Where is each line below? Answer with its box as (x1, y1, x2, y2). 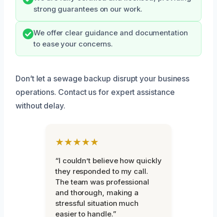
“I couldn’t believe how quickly (55, 155, 162, 165)
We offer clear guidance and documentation (33, 28, 188, 37)
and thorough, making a (55, 187, 139, 197)
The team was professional (55, 177, 149, 186)
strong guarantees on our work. (33, 4, 142, 14)
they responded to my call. (55, 166, 148, 176)
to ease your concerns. (33, 39, 113, 48)
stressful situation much (55, 198, 139, 208)
